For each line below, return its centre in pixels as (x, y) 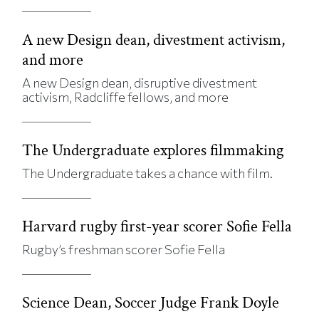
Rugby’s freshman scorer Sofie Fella (124, 249)
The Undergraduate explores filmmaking (153, 150)
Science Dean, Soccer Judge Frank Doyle (151, 302)
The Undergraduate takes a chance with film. (148, 173)
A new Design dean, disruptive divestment (140, 82)
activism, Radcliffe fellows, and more (126, 96)
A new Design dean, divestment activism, (154, 40)
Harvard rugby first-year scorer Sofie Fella (157, 226)
